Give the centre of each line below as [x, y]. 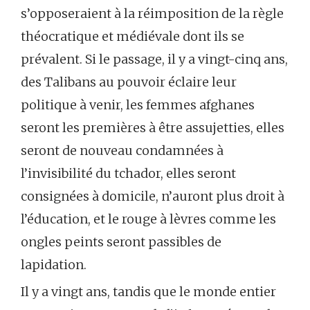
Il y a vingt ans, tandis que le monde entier [148, 291]
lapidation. [54, 264]
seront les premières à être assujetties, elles [153, 127]
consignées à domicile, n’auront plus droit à [153, 196]
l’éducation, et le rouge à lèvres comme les [148, 219]
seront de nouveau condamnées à [122, 150]
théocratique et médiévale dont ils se [133, 36]
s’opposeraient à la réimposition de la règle [152, 13]
